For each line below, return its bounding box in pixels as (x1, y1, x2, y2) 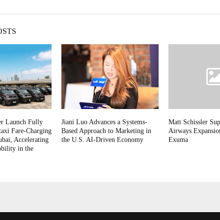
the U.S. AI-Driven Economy (61, 136, 143, 144)
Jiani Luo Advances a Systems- (61, 118, 147, 126)
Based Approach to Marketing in (61, 127, 151, 135)
